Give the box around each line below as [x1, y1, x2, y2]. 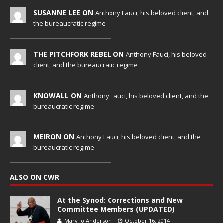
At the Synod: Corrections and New [57, 195, 183, 205]
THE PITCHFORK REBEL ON [33, 49, 126, 59]
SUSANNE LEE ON [33, 8, 95, 18]
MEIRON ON [33, 132, 76, 142]
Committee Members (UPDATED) [57, 204, 175, 214]
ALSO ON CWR [10, 172, 59, 182]
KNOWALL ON [33, 91, 84, 101]
